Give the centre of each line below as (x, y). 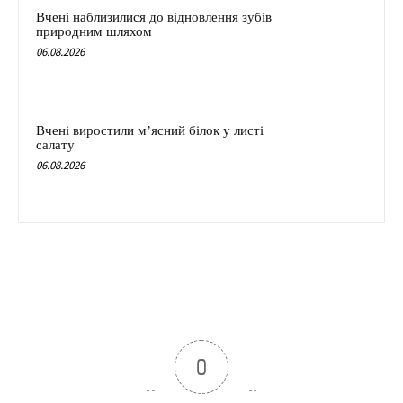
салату (55, 144)
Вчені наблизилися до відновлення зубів (154, 18)
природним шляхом (94, 32)
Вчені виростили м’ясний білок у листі (150, 130)
